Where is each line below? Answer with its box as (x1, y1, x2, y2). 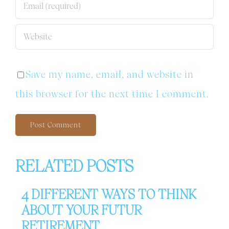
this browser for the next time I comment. (15, 87, 209, 100)
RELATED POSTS (15, 156, 133, 176)
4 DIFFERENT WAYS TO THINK (21, 186, 196, 202)
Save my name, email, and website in (25, 68, 194, 80)
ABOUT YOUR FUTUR (21, 201, 142, 218)
